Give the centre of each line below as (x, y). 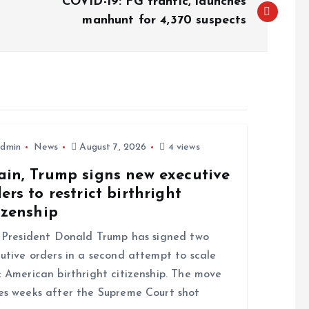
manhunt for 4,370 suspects (165, 21)
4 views (182, 148)
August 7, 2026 (112, 148)
